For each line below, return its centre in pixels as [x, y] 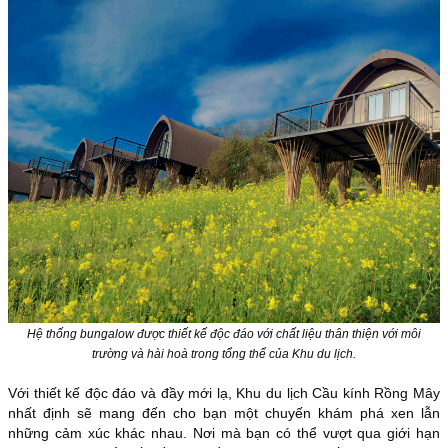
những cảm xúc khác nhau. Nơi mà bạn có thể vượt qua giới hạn [224, 433]
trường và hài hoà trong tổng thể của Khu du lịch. [224, 354]
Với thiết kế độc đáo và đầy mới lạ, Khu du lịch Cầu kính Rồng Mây [224, 393]
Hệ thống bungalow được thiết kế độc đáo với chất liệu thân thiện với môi [224, 334]
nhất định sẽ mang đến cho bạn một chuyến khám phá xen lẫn [224, 413]
